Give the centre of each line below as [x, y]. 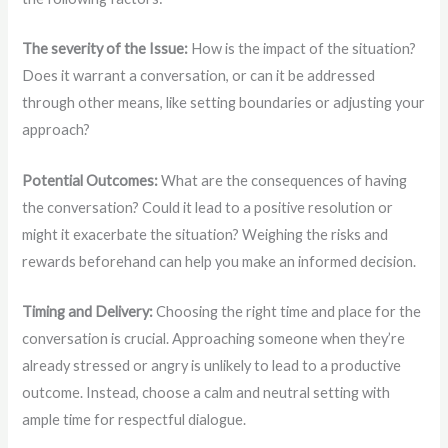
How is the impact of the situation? [302, 49]
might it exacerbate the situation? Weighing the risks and [205, 234]
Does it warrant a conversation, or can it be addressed [199, 76]
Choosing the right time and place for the [287, 312]
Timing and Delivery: [88, 312]
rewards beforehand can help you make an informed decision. [219, 261]
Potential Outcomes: [90, 180]
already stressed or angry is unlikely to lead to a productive [212, 366]
